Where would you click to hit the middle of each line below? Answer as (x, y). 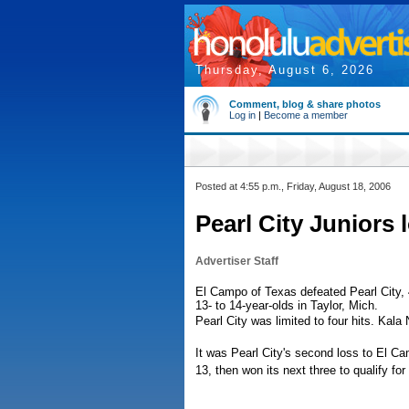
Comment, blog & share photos (305, 104)
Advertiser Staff (237, 261)
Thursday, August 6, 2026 (285, 70)
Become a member (306, 115)
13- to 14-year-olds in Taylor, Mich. (287, 305)
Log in (242, 115)
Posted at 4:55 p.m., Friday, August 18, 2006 (293, 186)
